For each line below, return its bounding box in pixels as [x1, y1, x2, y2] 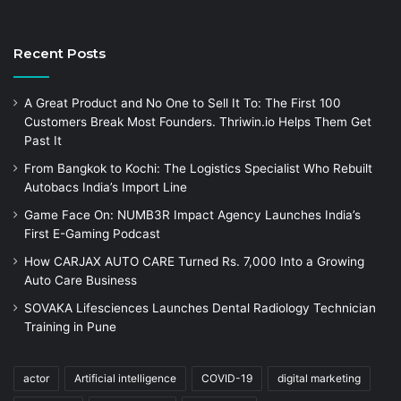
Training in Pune [24, 320, 116, 335]
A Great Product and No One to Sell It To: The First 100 [24, 96, 341, 111]
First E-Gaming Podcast [24, 226, 160, 242]
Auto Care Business [24, 273, 137, 288]
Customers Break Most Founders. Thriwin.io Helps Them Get [24, 115, 371, 130]
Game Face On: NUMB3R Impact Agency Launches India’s [24, 208, 361, 223]
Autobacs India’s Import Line [24, 180, 187, 195]
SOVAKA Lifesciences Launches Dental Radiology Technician [24, 301, 376, 316]
